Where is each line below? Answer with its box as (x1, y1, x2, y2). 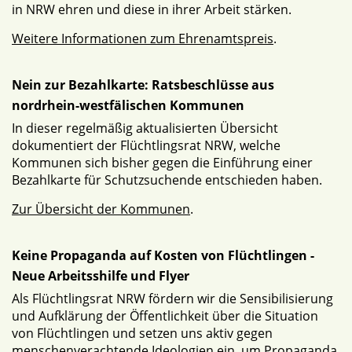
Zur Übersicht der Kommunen (12, 200, 190, 218)
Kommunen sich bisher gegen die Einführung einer (12, 154, 313, 171)
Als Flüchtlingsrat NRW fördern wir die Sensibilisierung (12, 290, 333, 307)
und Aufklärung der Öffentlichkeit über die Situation (12, 307, 318, 324)
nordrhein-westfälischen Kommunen (12, 97, 244, 114)
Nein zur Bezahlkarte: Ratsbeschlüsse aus (12, 76, 274, 93)
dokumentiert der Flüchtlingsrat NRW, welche (12, 137, 280, 154)
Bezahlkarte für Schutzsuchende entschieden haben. (12, 171, 322, 189)
